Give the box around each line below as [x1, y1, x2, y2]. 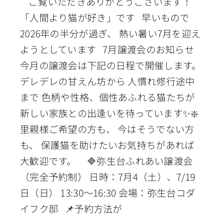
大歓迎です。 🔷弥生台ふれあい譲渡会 [19, 153, 193, 167]
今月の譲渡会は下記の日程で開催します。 [19, 58, 202, 72]
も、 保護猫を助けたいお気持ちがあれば [19, 137, 195, 151]
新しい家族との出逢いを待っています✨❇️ [19, 106, 203, 119]
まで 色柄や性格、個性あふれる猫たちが [19, 90, 195, 104]
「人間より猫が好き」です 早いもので [19, 10, 190, 24]
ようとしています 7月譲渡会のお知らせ [19, 42, 199, 56]
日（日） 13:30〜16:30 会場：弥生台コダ [19, 185, 196, 199]
